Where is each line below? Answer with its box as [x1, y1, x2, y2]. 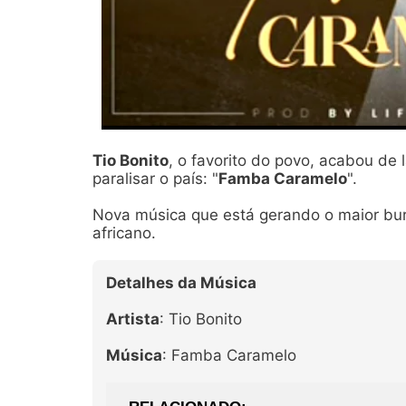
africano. [92, 224, 156, 242]
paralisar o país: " [92, 169, 218, 188]
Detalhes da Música [106, 274, 256, 292]
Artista [106, 310, 159, 328]
